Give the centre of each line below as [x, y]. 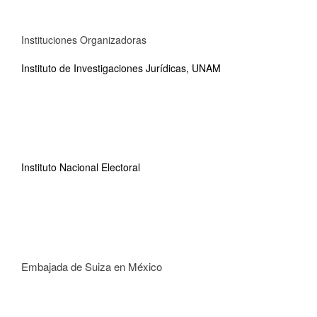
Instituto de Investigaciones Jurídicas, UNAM [121, 68]
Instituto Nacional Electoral [81, 167]
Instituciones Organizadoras [84, 40]
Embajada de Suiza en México [92, 266]
